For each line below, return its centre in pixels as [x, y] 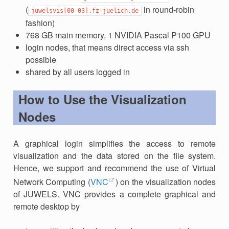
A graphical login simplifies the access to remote [114, 143]
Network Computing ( [52, 182]
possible [41, 59]
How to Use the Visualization [102, 99]
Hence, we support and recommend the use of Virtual [114, 168]
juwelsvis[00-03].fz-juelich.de [85, 10]
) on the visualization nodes [166, 182]
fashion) [40, 22]
